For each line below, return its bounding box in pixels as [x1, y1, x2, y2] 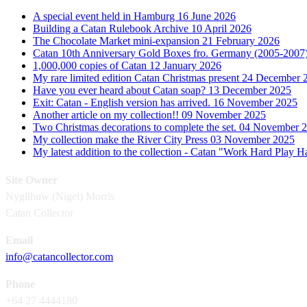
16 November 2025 [213, 97, 297, 109]
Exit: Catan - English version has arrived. [33, 97, 213, 109]
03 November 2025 [210, 134, 295, 146]
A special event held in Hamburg [33, 10, 177, 23]
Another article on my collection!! [33, 109, 182, 121]
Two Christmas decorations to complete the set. [33, 121, 239, 134]
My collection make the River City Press [33, 134, 210, 146]
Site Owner [5, 174, 58, 186]
